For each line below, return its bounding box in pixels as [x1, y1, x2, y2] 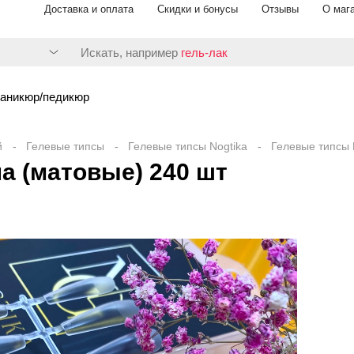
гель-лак [180, 45, 228, 59]
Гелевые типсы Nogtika [128, 140, 247, 153]
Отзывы [262, 3, 299, 15]
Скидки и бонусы [157, 3, 238, 15]
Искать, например [80, 45, 181, 59]
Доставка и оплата [44, 3, 134, 15]
